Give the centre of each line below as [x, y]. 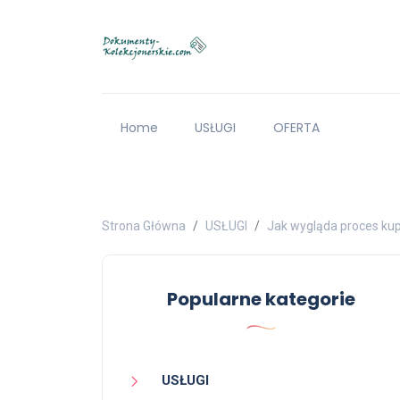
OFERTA [296, 128]
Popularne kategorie [261, 300]
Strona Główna [144, 226]
